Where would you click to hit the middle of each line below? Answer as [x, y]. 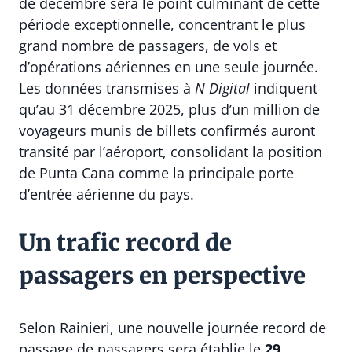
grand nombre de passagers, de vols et [148, 45]
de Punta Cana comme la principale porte [156, 172]
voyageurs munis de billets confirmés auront [167, 130]
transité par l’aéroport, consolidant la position [170, 151]
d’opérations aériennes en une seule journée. [169, 66]
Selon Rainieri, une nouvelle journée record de [172, 327]
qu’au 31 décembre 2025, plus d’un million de [169, 109]
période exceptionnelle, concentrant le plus [162, 24]
